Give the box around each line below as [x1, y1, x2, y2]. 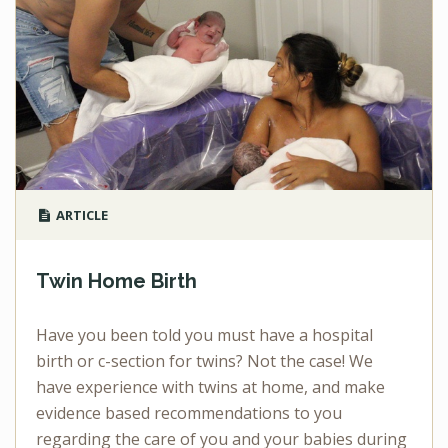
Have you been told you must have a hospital [36, 324, 373, 347]
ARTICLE [52, 206, 108, 225]
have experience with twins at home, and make [36, 376, 385, 399]
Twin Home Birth [36, 269, 197, 294]
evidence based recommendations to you [36, 402, 342, 425]
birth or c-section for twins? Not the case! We [36, 350, 373, 373]
